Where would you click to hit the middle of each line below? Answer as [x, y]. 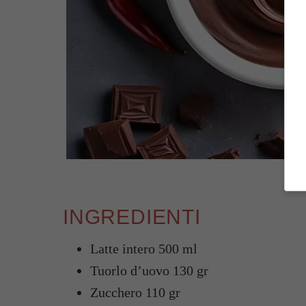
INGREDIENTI [132, 217]
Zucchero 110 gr [135, 292]
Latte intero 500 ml [144, 249]
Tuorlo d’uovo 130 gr [149, 270]
